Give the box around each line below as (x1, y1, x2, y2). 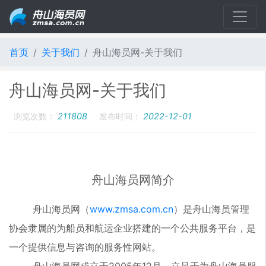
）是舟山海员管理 (173, 203, 249, 215)
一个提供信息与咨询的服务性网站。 (9, 241, 161, 253)
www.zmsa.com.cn (90, 203, 173, 215)
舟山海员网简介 (91, 173, 175, 187)
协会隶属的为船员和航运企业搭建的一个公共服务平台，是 (9, 222, 256, 234)
